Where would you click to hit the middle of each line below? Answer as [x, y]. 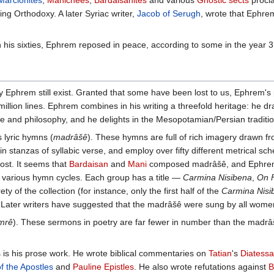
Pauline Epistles [103, 267]
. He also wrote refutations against [201, 267]
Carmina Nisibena [217, 178]
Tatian [220, 254]
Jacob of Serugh [169, 14]
